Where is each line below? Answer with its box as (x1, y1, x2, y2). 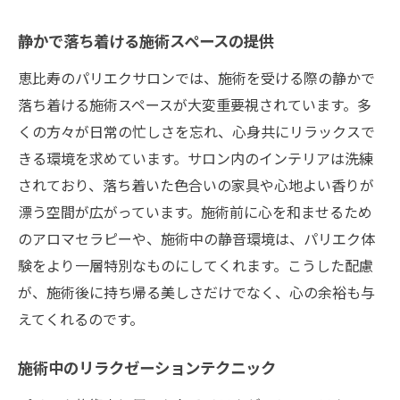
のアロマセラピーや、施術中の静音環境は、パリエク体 (18, 227, 375, 249)
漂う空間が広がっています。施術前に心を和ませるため (18, 200, 372, 222)
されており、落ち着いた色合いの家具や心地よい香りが (18, 173, 374, 196)
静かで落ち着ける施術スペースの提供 (18, 35, 274, 51)
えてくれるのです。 (18, 307, 144, 329)
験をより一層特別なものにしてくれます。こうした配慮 (18, 254, 373, 276)
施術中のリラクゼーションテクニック (18, 362, 276, 378)
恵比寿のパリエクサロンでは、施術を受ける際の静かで (18, 66, 375, 88)
